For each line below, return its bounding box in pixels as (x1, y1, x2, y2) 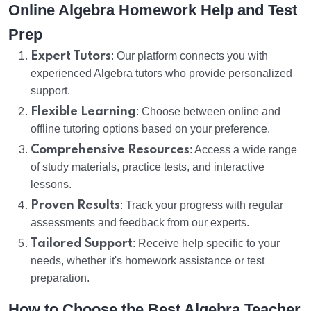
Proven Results (31, 199, 120, 212)
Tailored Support (31, 237, 133, 251)
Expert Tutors (31, 50, 111, 63)
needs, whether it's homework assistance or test (31, 255, 264, 267)
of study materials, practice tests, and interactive (31, 161, 264, 174)
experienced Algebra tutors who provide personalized (31, 67, 292, 80)
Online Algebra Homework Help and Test (8, 1, 297, 19)
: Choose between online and (136, 106, 280, 118)
